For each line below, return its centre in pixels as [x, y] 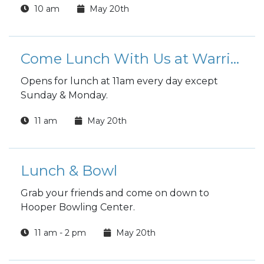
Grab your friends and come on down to [115, 193]
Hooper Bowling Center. [78, 207]
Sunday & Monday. [65, 95]
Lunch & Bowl [69, 171]
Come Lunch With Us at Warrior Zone [235, 59]
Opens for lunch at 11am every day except [119, 81]
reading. [40, 11]
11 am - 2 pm [59, 233]
